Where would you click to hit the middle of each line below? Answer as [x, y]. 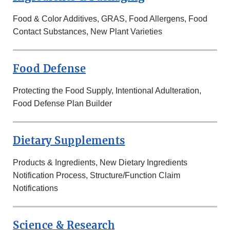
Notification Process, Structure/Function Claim [97, 176]
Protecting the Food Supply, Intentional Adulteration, [107, 91]
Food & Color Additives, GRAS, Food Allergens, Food [110, 19]
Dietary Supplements [69, 141]
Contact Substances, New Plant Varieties [88, 32]
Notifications [35, 188]
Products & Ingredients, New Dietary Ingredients [100, 163]
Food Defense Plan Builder [62, 104]
